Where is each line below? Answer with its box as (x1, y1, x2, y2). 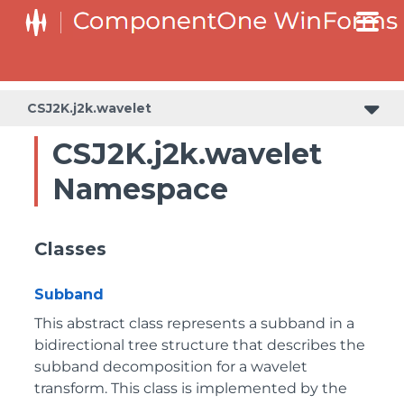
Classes (34, 238, 106, 260)
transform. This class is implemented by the (34, 380, 347, 397)
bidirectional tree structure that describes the (34, 336, 365, 353)
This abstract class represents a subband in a (34, 315, 354, 332)
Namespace (52, 171, 228, 207)
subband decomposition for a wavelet (34, 358, 308, 375)
